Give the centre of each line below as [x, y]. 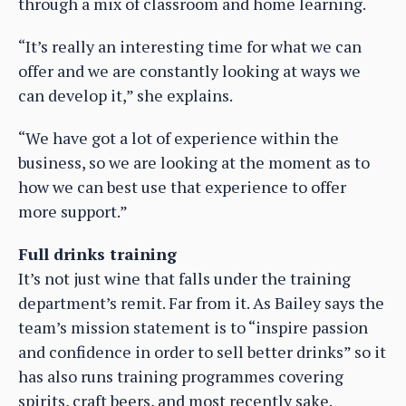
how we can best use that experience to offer [182, 187]
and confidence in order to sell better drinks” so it [202, 352]
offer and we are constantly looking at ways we [189, 71]
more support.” [73, 212]
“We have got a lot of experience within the [179, 138]
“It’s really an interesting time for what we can [190, 47]
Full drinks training [97, 254]
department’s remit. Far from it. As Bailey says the [201, 303]
